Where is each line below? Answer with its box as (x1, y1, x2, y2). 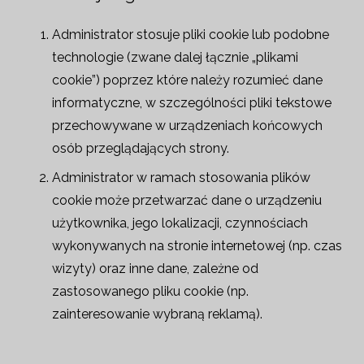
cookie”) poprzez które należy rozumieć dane (52, 72, 323, 88)
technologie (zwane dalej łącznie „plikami (52, 50, 298, 65)
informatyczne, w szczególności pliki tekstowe (52, 95, 331, 110)
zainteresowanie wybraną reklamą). (52, 306, 262, 322)
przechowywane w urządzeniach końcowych (52, 118, 323, 133)
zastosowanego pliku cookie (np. (52, 284, 249, 299)
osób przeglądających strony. (52, 141, 229, 156)
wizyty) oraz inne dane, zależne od (52, 261, 258, 276)
